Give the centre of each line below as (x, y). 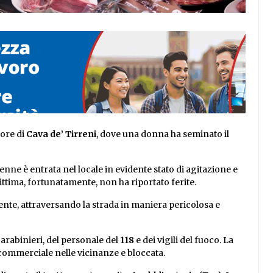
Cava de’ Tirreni (61, 134)
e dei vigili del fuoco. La (184, 240)
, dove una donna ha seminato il (163, 134)
